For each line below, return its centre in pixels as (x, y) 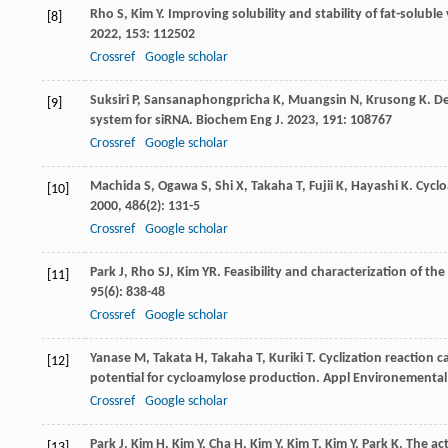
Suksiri (109, 101)
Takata (172, 359)
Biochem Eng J (238, 121)
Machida (115, 187)
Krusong (391, 101)
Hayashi (374, 187)
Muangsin (317, 101)
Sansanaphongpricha (207, 101)
